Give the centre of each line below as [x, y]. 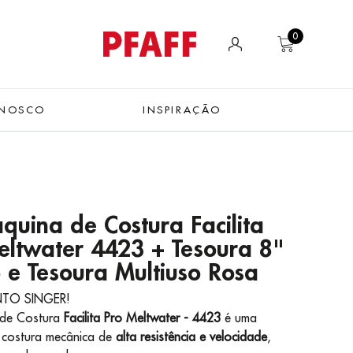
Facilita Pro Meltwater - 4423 [142, 318]
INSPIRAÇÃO [182, 110]
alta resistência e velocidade [191, 336]
